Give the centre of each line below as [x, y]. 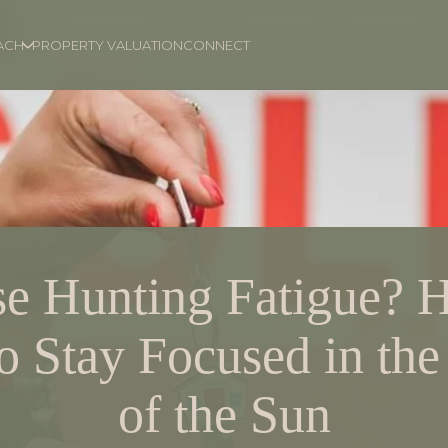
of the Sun [224, 414]
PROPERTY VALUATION [108, 45]
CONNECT [217, 45]
